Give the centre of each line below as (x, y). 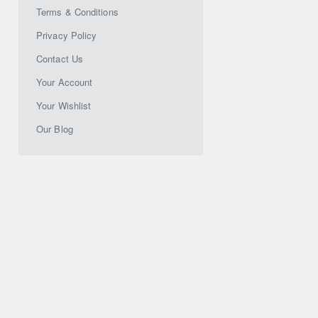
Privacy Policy (67, 35)
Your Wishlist (64, 106)
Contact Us (60, 59)
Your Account (65, 82)
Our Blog (55, 129)
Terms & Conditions (77, 12)
